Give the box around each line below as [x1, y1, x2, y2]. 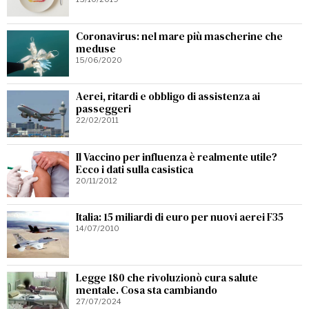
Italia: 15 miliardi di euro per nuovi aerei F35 [76, 210, 283, 225]
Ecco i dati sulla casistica [76, 161, 193, 177]
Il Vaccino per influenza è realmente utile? [76, 149, 277, 164]
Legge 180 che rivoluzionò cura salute [76, 270, 258, 285]
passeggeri [76, 101, 131, 117]
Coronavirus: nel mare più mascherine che [76, 28, 283, 43]
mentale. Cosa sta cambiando [76, 282, 217, 297]
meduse [76, 41, 116, 56]
